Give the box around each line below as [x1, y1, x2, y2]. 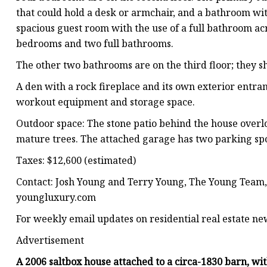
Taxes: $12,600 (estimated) [16, 154, 136, 167]
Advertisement [16, 234, 84, 247]
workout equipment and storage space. [16, 95, 195, 109]
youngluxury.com [16, 191, 96, 204]
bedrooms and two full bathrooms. [16, 37, 173, 51]
